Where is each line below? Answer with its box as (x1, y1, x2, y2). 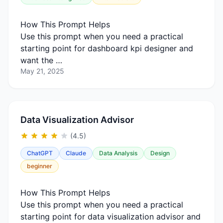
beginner (27, 162, 52, 170)
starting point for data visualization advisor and (20, 212, 201, 222)
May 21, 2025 (20, 67, 64, 75)
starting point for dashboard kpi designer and (20, 43, 193, 53)
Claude (66, 149, 86, 157)
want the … (20, 55, 62, 65)
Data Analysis (99, 149, 137, 157)
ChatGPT (27, 149, 53, 157)
